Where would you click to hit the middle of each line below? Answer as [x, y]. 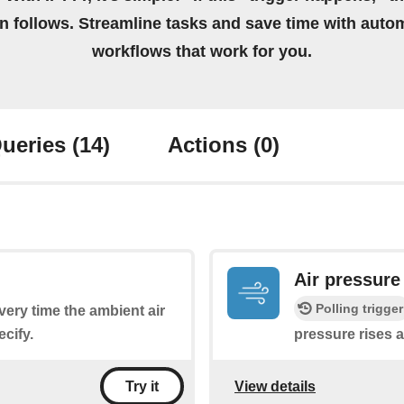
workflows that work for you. [202, 52]
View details [275, 386]
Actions [211, 145]
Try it [142, 387]
